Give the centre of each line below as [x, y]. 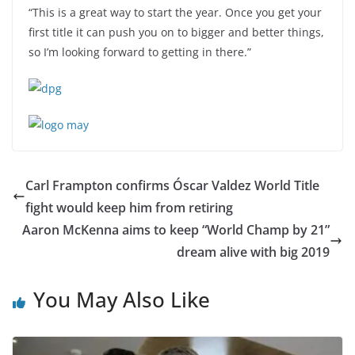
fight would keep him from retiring [129, 208]
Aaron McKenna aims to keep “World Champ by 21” [176, 230]
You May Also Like [122, 300]
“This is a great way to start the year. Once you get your [175, 12]
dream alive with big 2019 [253, 252]
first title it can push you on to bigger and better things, [176, 32]
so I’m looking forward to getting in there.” [140, 52]
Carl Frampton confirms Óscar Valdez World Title [172, 185]
